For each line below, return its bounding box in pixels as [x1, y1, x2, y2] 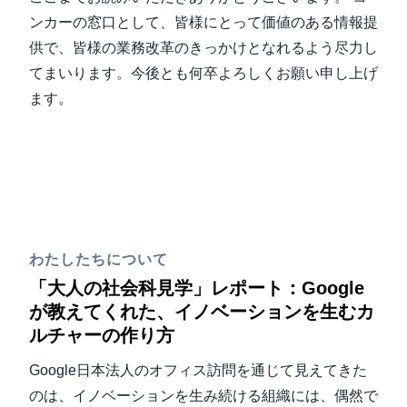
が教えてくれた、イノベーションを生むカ [29, 302, 374, 322]
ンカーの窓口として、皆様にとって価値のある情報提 [29, 15, 378, 30]
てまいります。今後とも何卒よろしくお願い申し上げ [29, 65, 378, 81]
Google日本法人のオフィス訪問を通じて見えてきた [29, 362, 367, 378]
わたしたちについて [29, 252, 168, 267]
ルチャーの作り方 [29, 325, 174, 345]
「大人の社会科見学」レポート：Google [29, 278, 364, 298]
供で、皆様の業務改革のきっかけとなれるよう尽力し [29, 40, 378, 55]
